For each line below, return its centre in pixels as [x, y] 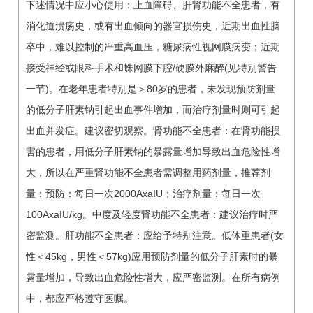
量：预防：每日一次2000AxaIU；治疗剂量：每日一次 [143, 193]
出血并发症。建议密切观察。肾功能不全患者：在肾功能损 [153, 130]
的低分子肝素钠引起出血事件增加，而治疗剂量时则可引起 [153, 109]
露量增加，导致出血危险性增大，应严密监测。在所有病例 [153, 277]
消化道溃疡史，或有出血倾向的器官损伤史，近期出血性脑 [153, 26]
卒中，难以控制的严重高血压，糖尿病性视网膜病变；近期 [153, 46]
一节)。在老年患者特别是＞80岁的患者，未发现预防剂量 [151, 88]
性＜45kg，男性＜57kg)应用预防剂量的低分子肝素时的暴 [152, 256]
